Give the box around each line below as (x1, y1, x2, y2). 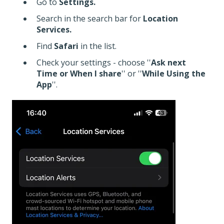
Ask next (151, 57, 186, 68)
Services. (36, 23, 71, 35)
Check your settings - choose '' (36, 57, 151, 68)
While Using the (142, 68, 205, 79)
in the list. (80, 40, 116, 51)
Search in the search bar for (36, 12, 143, 24)
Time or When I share (36, 68, 121, 79)
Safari (54, 40, 80, 51)
